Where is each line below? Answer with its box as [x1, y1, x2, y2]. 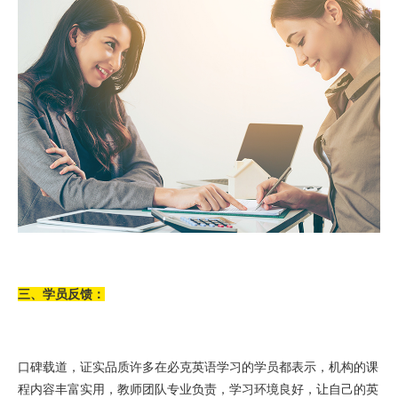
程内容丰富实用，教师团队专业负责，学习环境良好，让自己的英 [18, 381, 378, 396]
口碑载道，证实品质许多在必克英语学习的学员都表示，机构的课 [18, 359, 378, 374]
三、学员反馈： [18, 286, 105, 301]
